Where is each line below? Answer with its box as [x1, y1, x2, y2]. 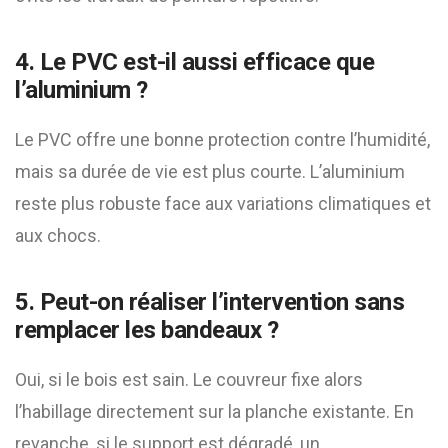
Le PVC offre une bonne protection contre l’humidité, [15, 129, 430, 150]
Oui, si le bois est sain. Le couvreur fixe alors [15, 369, 363, 390]
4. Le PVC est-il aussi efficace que [15, 48, 375, 76]
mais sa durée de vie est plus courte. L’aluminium [15, 161, 405, 182]
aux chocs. [15, 225, 101, 246]
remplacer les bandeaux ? [15, 316, 279, 344]
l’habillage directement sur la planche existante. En [15, 401, 414, 422]
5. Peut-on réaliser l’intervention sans [15, 288, 405, 316]
